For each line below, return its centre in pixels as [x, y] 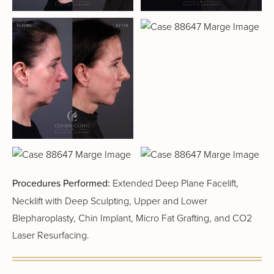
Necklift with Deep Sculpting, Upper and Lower [110, 201]
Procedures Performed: [61, 183]
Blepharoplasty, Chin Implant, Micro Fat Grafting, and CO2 [132, 218]
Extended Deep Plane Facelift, [174, 183]
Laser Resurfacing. [51, 235]
